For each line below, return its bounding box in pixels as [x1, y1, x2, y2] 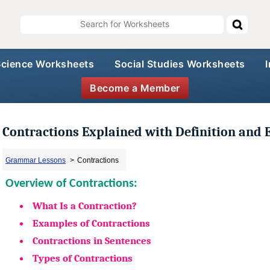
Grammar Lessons [5, 155, 66, 165]
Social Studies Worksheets [115, 57, 245, 70]
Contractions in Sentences [33, 234, 151, 246]
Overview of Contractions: [5, 177, 137, 190]
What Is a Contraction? [33, 199, 137, 212]
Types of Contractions [33, 252, 133, 264]
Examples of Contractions [33, 217, 150, 229]
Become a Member [90, 82, 180, 95]
